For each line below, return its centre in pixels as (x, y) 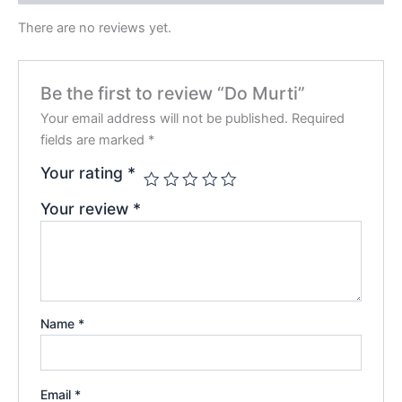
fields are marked (95, 140)
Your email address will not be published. (165, 118)
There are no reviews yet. (95, 28)
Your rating (84, 172)
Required (319, 118)
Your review (87, 208)
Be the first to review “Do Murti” (173, 93)
